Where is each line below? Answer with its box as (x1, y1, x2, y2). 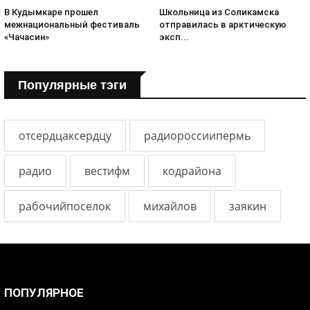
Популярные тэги (18, 78, 127, 93)
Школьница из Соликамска (159, 7, 279, 18)
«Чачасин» (4, 32, 49, 43)
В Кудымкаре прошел (4, 7, 98, 18)
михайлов (143, 199, 197, 215)
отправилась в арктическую (159, 19, 286, 30)
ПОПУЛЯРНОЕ (4, 286, 84, 300)
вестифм (84, 163, 130, 179)
